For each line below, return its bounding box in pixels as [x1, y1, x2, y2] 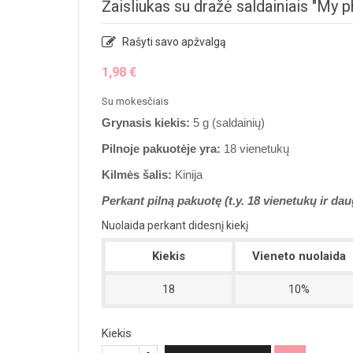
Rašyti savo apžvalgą [120, 35, 226, 49]
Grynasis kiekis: [102, 116, 193, 130]
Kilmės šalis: [102, 168, 172, 182]
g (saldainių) [203, 116, 265, 130]
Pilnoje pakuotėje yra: [102, 142, 221, 156]
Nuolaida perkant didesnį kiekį [102, 219, 248, 232]
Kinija [172, 168, 203, 182]
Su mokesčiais [102, 95, 169, 108]
